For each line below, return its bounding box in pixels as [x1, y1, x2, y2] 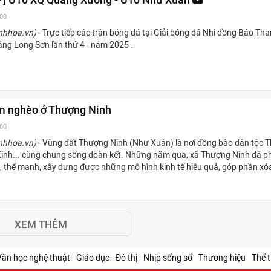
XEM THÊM [14, 218, 67, 231]
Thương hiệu [198, 253, 246, 263]
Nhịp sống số [143, 253, 192, 263]
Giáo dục [76, 253, 109, 263]
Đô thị [116, 253, 137, 263]
